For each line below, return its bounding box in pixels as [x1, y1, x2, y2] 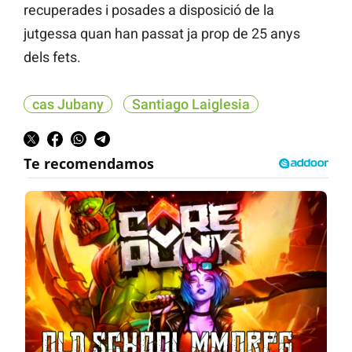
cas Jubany [32, 95, 104, 112]
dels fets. [24, 48, 81, 65]
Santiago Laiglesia [132, 95, 250, 112]
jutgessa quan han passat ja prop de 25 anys [24, 24, 300, 42]
